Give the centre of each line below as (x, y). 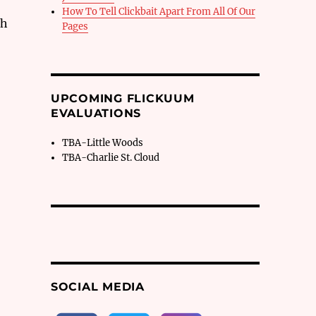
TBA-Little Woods (103, 143)
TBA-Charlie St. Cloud (111, 158)
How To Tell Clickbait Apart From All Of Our (159, 12)
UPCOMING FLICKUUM (122, 98)
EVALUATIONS (96, 113)
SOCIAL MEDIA (97, 287)
